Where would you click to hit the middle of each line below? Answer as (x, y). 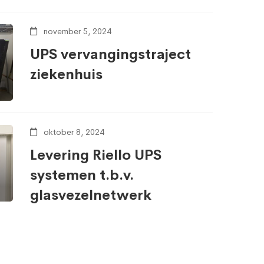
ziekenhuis (66, 74)
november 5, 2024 (76, 31)
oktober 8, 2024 (73, 132)
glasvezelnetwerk (91, 195)
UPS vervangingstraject (110, 54)
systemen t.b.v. (82, 175)
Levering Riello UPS (96, 155)
